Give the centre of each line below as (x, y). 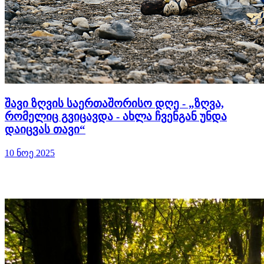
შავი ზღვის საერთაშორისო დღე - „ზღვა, (114, 104)
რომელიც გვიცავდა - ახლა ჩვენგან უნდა (116, 117)
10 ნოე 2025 (30, 153)
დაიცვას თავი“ (45, 130)
